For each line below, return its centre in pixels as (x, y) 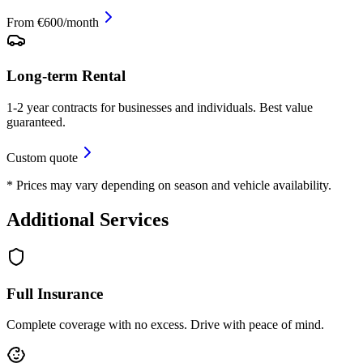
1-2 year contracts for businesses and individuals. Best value (160, 107)
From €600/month (53, 22)
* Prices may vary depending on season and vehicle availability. (169, 185)
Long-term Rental (66, 76)
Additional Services (88, 219)
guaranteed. (36, 122)
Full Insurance (55, 293)
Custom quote (42, 158)
